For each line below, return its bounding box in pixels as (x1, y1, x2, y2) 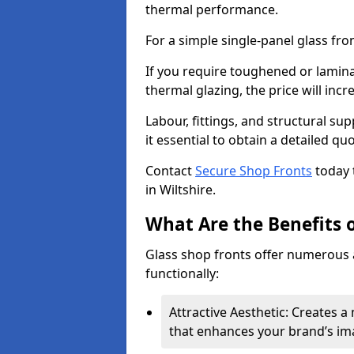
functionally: (145, 265, 219, 282)
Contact (145, 162, 195, 179)
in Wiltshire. (145, 181, 216, 198)
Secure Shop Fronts (195, 162, 312, 179)
